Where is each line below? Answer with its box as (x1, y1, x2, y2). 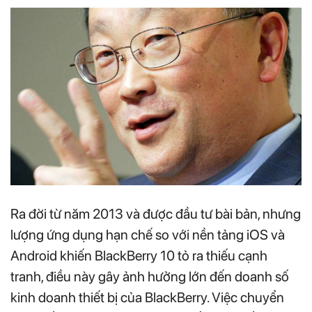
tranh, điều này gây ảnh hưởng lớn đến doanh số (10, 267, 289, 285)
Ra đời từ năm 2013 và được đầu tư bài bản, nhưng (10, 205, 301, 222)
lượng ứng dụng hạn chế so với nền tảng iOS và (10, 226, 285, 243)
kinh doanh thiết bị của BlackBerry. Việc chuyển (10, 288, 284, 306)
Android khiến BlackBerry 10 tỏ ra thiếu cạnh (10, 247, 267, 264)
